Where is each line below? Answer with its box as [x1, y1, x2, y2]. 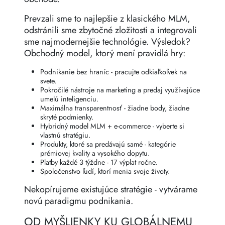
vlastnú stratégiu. [40, 130, 90, 141]
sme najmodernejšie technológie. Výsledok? [24, 35, 190, 49]
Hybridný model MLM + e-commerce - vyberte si [40, 121, 184, 132]
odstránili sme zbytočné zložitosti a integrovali [24, 24, 197, 37]
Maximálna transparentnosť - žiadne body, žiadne [40, 103, 189, 114]
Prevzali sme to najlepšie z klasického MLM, [24, 12, 190, 26]
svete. [40, 76, 56, 86]
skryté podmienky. [40, 112, 93, 123]
